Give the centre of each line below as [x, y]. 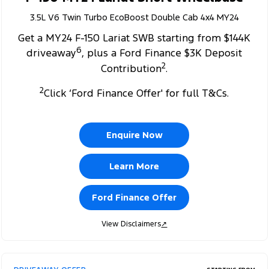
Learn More [134, 166]
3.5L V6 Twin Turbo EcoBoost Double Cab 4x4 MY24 [134, 17]
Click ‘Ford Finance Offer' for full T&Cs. [137, 93]
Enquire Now [134, 134]
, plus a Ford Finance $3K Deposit [162, 53]
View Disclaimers [131, 224]
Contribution [131, 68]
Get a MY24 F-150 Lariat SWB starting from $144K [134, 38]
